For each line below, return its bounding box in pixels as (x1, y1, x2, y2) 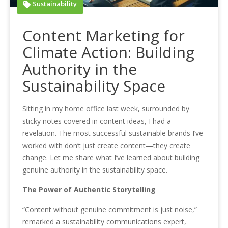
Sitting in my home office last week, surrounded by (22, 104, 190, 114)
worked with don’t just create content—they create (22, 140, 191, 151)
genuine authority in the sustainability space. (22, 165, 168, 175)
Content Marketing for (22, 25, 185, 46)
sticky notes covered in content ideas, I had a (22, 116, 172, 126)
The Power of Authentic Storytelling (22, 185, 156, 195)
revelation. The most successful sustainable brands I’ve (22, 128, 204, 138)
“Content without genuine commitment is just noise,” (22, 205, 197, 215)
